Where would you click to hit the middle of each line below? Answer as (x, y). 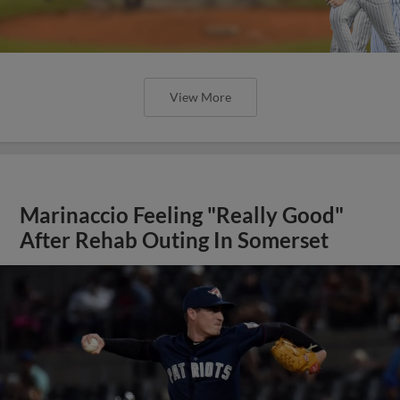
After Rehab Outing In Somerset (175, 240)
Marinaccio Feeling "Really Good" (182, 215)
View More (200, 97)
